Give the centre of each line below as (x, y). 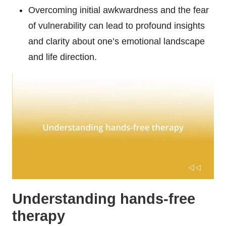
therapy (39, 216)
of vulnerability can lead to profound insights (117, 26)
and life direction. (63, 57)
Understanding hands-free (104, 199)
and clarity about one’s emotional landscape (117, 42)
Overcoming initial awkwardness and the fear (119, 10)
